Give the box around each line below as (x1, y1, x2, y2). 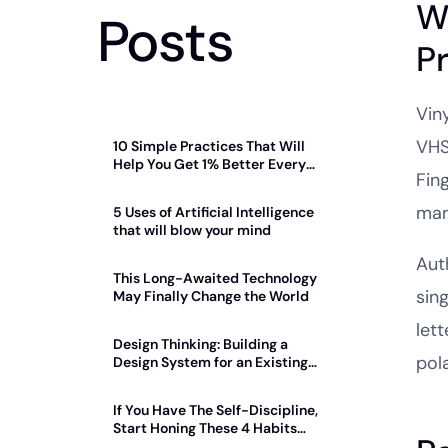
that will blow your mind (113, 220, 271, 239)
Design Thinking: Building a (113, 334, 288, 353)
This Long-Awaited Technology (113, 268, 317, 287)
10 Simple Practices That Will (113, 136, 305, 155)
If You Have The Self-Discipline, (113, 400, 318, 419)
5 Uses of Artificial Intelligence (113, 202, 314, 221)
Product (113, 370, 166, 389)
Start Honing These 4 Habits (113, 418, 297, 437)
